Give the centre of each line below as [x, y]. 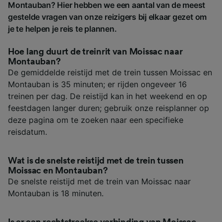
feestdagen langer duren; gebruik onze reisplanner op [109, 108]
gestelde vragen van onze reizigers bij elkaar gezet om [108, 17]
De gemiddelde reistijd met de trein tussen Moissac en [110, 72]
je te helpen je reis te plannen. [62, 28]
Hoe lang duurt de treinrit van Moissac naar [95, 51]
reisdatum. [28, 132]
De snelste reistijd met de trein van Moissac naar [99, 181]
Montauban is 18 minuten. [56, 193]
